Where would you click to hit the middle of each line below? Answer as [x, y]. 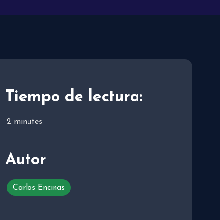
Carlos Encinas [39, 188]
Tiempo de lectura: [74, 97]
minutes [28, 122]
